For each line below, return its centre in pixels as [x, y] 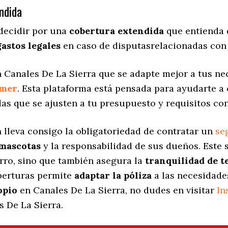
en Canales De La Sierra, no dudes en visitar [117, 190]
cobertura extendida [117, 31]
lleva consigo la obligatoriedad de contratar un [108, 131]
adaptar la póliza [113, 176]
